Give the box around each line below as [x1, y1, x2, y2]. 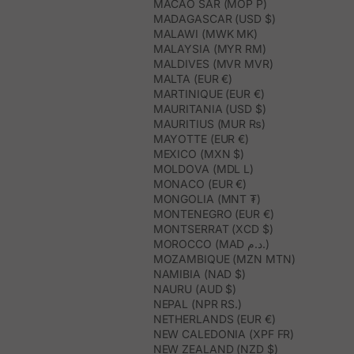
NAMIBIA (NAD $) [153, 267, 247, 281]
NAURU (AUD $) [153, 282, 237, 296]
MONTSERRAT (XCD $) [153, 222, 273, 236]
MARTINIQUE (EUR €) [153, 87, 265, 101]
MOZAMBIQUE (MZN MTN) [153, 252, 296, 266]
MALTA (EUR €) [153, 72, 233, 86]
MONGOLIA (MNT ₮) [153, 192, 261, 206]
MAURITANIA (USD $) [153, 102, 266, 116]
